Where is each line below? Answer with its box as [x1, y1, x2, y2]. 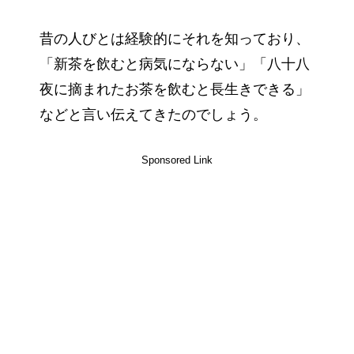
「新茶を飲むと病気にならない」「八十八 [40, 55, 310, 72]
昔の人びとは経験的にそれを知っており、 [40, 30, 310, 47]
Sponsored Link [141, 153, 213, 166]
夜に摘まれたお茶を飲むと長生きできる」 [40, 81, 310, 97]
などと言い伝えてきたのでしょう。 [40, 106, 267, 122]
